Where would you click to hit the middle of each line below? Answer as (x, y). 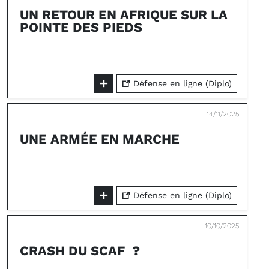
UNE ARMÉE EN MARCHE (100, 139)
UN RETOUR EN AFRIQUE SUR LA (124, 15)
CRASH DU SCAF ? (80, 251)
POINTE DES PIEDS (81, 27)
